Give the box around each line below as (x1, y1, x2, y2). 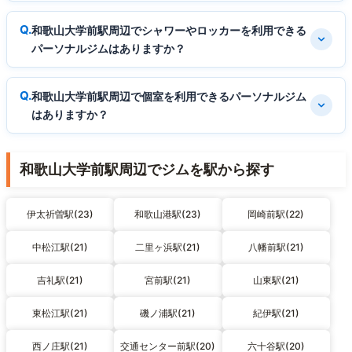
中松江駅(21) (32, 240, 89, 253)
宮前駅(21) (145, 273, 192, 286)
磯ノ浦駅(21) (140, 306, 196, 319)
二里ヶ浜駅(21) (135, 240, 201, 253)
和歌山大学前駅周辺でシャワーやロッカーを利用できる (31, 23, 306, 37)
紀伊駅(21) (252, 306, 299, 319)
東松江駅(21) (32, 306, 89, 319)
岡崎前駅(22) (247, 207, 305, 220)
